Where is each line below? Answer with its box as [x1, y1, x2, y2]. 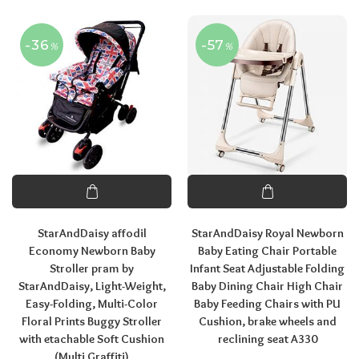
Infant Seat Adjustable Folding [190, 261, 345, 276]
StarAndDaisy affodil [37, 226, 147, 240]
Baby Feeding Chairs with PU [194, 296, 341, 311]
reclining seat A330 [217, 332, 317, 346]
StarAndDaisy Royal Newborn [191, 226, 344, 240]
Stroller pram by [50, 261, 134, 276]
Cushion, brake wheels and [198, 314, 337, 329]
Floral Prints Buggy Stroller [22, 314, 162, 329]
